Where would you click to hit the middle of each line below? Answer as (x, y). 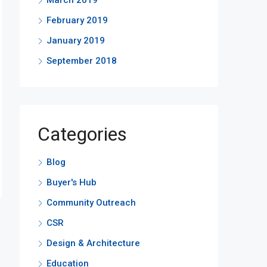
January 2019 (76, 41)
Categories (82, 134)
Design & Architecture (93, 243)
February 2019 (77, 20)
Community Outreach (91, 203)
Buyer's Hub (72, 182)
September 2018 (82, 61)
